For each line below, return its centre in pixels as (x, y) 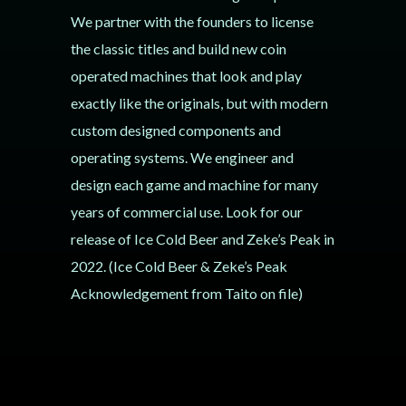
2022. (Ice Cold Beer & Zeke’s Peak (179, 266)
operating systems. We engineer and (182, 157)
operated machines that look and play (186, 76)
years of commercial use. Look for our (186, 212)
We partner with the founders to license (192, 21)
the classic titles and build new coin (178, 48)
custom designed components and (175, 130)
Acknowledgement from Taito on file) (186, 293)
